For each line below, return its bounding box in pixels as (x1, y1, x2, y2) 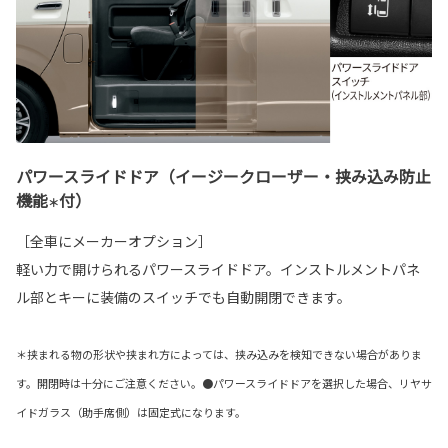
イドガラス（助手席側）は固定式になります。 (16, 403, 246, 420)
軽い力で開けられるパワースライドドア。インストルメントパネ (16, 258, 420, 279)
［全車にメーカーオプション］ (16, 230, 212, 251)
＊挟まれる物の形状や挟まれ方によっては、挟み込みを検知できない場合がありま (16, 345, 422, 362)
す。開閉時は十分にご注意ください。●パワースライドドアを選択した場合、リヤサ (16, 374, 432, 391)
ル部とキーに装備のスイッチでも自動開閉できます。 (16, 286, 351, 307)
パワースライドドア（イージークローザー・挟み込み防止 (16, 163, 431, 188)
